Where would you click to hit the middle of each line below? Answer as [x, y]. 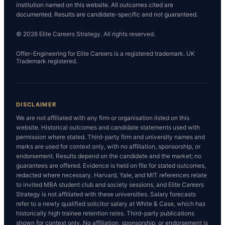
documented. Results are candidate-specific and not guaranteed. [107, 15]
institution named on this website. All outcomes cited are [95, 5]
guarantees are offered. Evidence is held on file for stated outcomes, [111, 166]
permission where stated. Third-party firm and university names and [110, 137]
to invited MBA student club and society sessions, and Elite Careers [110, 185]
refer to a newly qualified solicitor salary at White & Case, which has [111, 204]
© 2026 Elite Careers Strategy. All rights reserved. [86, 34]
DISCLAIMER [36, 105]
